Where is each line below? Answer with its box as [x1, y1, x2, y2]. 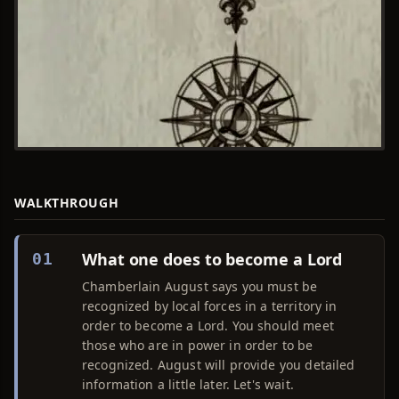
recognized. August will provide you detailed [82, 356, 355, 373]
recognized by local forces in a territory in [82, 297, 338, 314]
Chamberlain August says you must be [82, 278, 318, 295]
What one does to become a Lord [82, 248, 343, 270]
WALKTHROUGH [14, 194, 119, 211]
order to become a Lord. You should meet [82, 317, 334, 334]
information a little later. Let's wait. [82, 376, 294, 393]
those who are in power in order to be [82, 337, 313, 354]
